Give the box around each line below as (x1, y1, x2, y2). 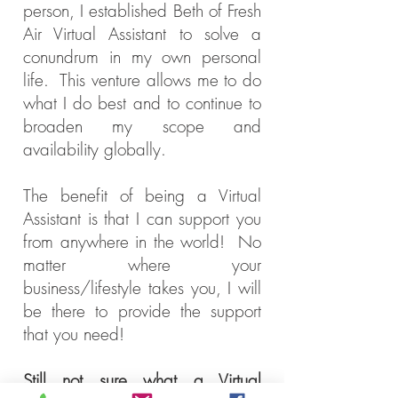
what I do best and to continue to (23, 92, 261, 115)
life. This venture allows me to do (23, 68, 261, 92)
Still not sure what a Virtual (23, 369, 261, 392)
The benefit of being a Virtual (23, 184, 261, 207)
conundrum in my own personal (23, 45, 261, 68)
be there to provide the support (23, 299, 261, 322)
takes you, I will (141, 276, 261, 299)
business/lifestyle (23, 276, 141, 299)
